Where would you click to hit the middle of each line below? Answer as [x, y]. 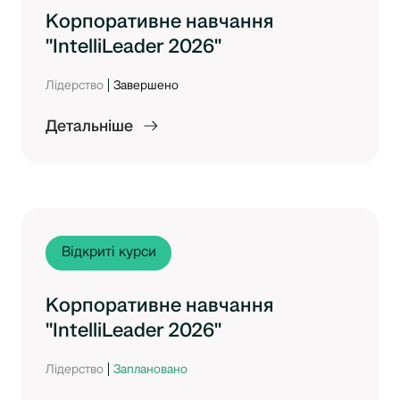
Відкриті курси [108, 253]
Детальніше [89, 126]
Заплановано [150, 369]
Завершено [146, 85]
